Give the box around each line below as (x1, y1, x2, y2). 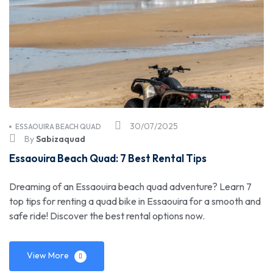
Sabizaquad (36, 133, 85, 145)
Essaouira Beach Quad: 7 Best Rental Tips (9, 152, 207, 165)
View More (27, 250, 69, 261)
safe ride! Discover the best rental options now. (9, 210, 205, 222)
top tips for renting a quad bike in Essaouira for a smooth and (9, 195, 261, 208)
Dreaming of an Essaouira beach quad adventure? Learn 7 (9, 180, 252, 193)
